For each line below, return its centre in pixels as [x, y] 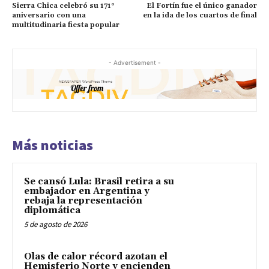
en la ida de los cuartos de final [200, 15]
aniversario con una [49, 15]
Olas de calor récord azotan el [96, 257]
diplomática [52, 210]
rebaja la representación [83, 201]
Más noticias [53, 145]
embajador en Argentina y [87, 191]
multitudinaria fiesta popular [66, 25]
